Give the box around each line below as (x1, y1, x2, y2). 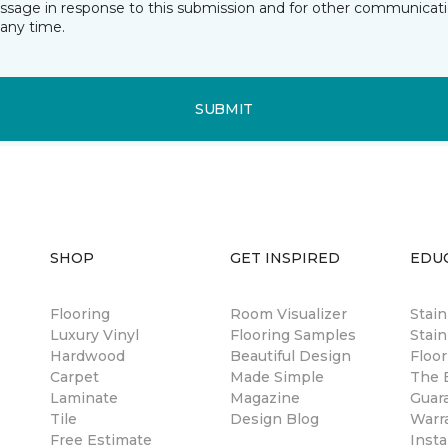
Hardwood (50, 347, 125, 365)
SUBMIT (194, 99, 254, 118)
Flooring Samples (230, 326, 356, 344)
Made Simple (230, 368, 324, 386)
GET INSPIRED (230, 249, 340, 267)
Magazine (230, 389, 300, 407)
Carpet (50, 368, 99, 386)
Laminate (50, 389, 118, 407)
